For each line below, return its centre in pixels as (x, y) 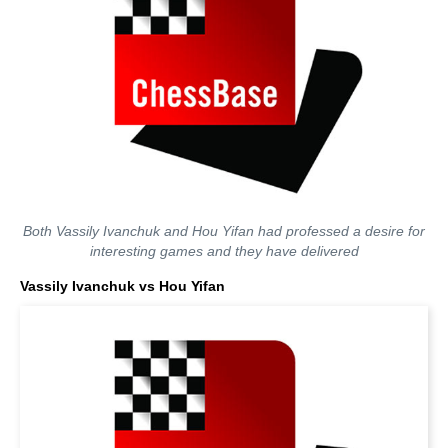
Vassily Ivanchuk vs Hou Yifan (122, 286)
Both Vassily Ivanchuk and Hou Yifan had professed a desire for (224, 231)
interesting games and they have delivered (224, 251)
